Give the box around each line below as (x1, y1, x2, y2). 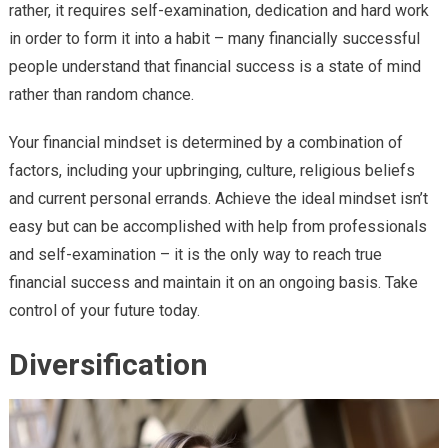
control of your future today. (8, 300, 200, 320)
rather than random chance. (8, 84, 194, 104)
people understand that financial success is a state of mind (8, 56, 421, 76)
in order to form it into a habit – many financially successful (8, 28, 420, 48)
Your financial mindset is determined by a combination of (8, 132, 403, 152)
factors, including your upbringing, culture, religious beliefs (8, 160, 415, 180)
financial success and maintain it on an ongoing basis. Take (8, 272, 418, 292)
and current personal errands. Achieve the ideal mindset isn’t (8, 188, 428, 208)
